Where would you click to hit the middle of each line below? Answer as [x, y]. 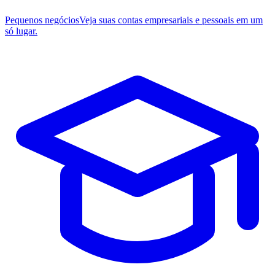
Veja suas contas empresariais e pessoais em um [171, 20]
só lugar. [21, 31]
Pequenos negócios [42, 20]
